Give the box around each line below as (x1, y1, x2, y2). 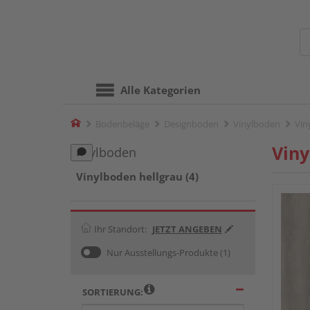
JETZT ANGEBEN (152, 222, 222, 235)
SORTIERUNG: (82, 285, 143, 298)
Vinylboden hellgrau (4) (76, 170, 199, 183)
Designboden (164, 118, 219, 130)
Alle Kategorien (120, 83, 201, 97)
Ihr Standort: (94, 222, 147, 235)
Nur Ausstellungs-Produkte (107, 246, 218, 259)
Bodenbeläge (95, 118, 149, 130)
